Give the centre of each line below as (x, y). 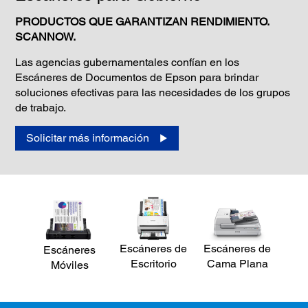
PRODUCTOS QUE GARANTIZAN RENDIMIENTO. (142, 21)
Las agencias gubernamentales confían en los (127, 62)
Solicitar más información (87, 137)
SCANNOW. (45, 36)
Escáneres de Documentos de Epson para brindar (136, 77)
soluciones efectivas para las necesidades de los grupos (152, 92)
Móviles (69, 265)
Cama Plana (237, 264)
